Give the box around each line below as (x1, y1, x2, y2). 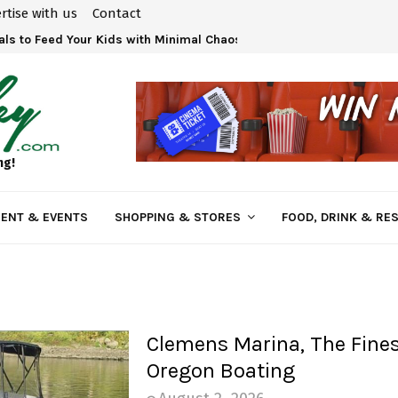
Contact (92, 5, 141, 21)
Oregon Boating (146, 357, 295, 383)
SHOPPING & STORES (115, 209, 241, 225)
